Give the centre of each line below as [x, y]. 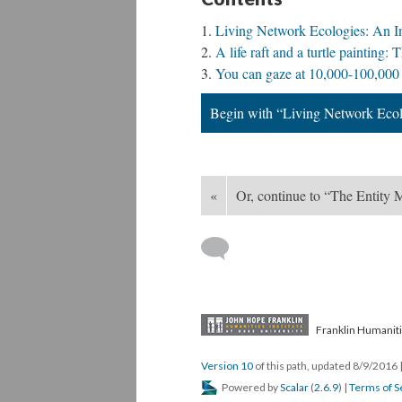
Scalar [294, 387]
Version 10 [227, 366]
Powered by [250, 387]
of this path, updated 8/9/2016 [326, 366]
